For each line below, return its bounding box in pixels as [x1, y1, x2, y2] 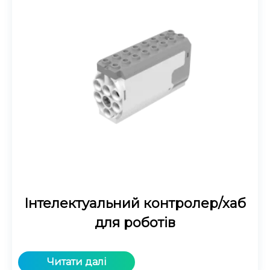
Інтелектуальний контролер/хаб [24, 195, 246, 212]
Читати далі [47, 256, 106, 268]
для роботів [95, 214, 175, 231]
